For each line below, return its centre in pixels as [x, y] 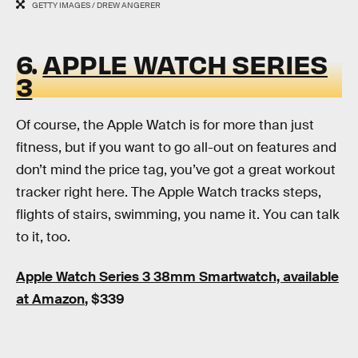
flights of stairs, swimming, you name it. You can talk [178, 215]
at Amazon [50, 299]
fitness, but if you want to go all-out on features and [176, 148]
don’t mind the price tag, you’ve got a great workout [176, 170]
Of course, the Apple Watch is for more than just [165, 125]
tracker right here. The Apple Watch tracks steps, [169, 193]
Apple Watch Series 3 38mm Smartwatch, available [177, 276]
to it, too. [43, 237]
